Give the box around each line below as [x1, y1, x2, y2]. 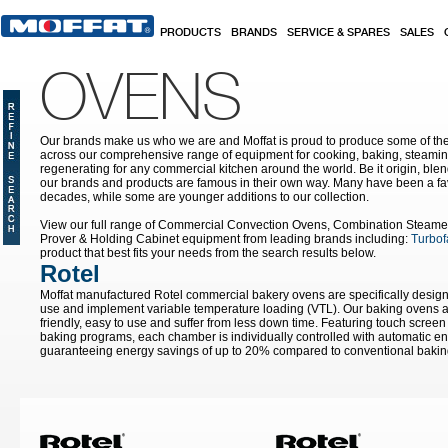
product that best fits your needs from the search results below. [40, 246, 376, 260]
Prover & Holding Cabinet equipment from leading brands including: [40, 232, 411, 246]
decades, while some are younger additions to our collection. [40, 190, 369, 204]
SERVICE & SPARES [287, 27, 390, 39]
